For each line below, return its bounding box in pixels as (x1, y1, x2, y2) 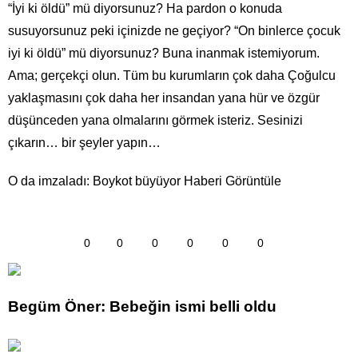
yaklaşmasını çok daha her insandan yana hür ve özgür (8, 91, 320, 105)
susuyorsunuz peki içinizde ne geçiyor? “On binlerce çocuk (8, 24, 340, 38)
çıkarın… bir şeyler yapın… (8, 136, 161, 149)
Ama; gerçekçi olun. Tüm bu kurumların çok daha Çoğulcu (8, 69, 336, 82)
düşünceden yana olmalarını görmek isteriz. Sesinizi (8, 113, 303, 127)
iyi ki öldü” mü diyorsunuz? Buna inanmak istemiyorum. (8, 46, 320, 60)
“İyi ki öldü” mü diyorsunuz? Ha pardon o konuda (8, 2, 282, 15)
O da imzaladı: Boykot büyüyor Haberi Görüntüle (8, 174, 281, 188)
